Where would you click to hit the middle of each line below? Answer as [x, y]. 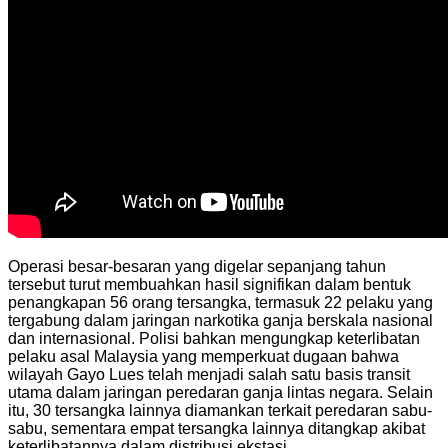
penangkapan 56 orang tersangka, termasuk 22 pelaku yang [220, 302]
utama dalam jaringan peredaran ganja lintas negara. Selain [220, 392]
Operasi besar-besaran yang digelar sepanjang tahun [197, 266]
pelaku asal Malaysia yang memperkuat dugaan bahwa [203, 356]
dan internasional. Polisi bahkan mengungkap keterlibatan [214, 338]
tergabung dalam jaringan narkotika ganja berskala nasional [220, 320]
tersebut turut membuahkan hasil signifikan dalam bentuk [209, 284]
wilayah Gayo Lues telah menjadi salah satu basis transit [209, 374]
